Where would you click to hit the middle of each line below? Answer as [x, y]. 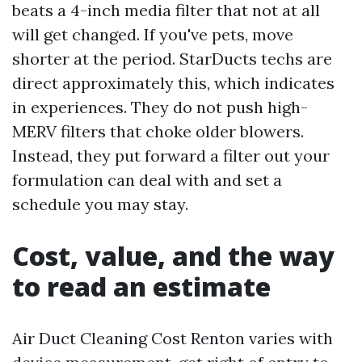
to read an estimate [141, 286]
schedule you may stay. [100, 204]
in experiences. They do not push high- [160, 107]
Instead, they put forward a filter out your [171, 156]
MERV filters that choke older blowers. [158, 131]
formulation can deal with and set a [147, 180]
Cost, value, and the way [173, 256]
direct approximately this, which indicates [173, 83]
